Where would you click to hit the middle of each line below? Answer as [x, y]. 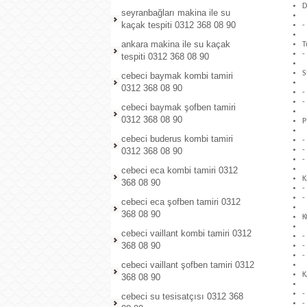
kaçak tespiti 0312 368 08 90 [179, 25]
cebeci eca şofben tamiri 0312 [181, 202]
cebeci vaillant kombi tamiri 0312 [186, 233]
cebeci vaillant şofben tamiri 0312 [188, 265]
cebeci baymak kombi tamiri [177, 76]
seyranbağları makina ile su [176, 13]
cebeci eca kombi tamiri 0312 [180, 170]
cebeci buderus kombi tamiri [177, 139]
